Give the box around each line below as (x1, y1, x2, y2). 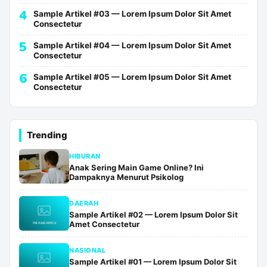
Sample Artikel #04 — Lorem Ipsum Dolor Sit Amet (33, 41, 231, 51)
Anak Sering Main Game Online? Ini (69, 163, 204, 173)
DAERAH (69, 199, 98, 208)
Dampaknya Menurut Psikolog (69, 172, 184, 182)
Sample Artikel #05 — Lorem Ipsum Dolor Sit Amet (33, 72, 231, 82)
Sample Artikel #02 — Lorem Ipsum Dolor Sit (69, 210, 238, 220)
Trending (27, 129, 67, 141)
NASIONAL (69, 246, 105, 255)
